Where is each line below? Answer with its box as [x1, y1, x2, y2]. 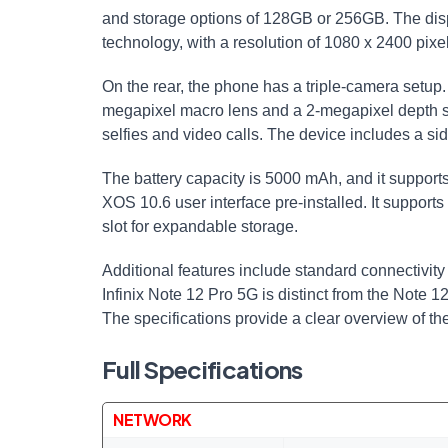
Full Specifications [102, 354, 303, 384]
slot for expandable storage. [102, 218, 298, 235]
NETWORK [113, 409, 192, 430]
